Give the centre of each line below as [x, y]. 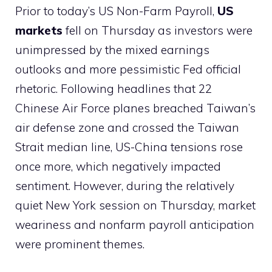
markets [39, 30]
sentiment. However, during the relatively [125, 185]
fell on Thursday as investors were [158, 30]
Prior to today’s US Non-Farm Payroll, [116, 11]
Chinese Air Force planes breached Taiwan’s [135, 108]
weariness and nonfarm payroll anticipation [135, 224]
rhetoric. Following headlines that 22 [114, 88]
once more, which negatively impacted [118, 166]
